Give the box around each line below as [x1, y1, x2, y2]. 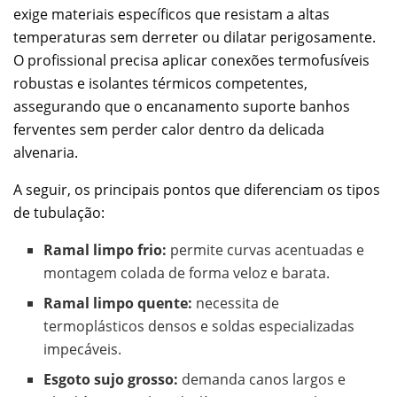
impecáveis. [43, 339, 122, 360]
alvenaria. [13, 143, 78, 163]
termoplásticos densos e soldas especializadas [43, 316, 355, 337]
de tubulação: [13, 203, 105, 223]
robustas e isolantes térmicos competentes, [13, 74, 307, 94]
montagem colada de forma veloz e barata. [43, 263, 331, 284]
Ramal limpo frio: [43, 240, 167, 261]
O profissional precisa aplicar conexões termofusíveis [13, 51, 370, 71]
